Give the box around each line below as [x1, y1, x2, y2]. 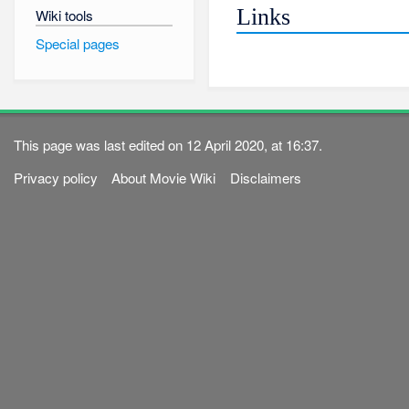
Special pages [35, 34, 120, 54]
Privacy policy [14, 168, 99, 188]
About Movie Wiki [111, 168, 216, 188]
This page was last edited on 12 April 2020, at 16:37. [14, 134, 323, 154]
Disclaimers [229, 168, 301, 188]
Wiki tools [35, 5, 93, 25]
